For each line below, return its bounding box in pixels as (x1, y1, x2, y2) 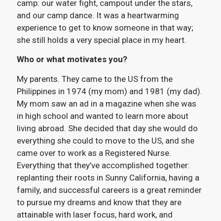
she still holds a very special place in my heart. (16, 35, 186, 45)
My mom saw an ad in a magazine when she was (16, 98, 196, 109)
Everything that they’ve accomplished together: (16, 160, 190, 170)
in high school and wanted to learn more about (16, 110, 188, 121)
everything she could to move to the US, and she (16, 135, 194, 146)
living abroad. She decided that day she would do (16, 123, 198, 133)
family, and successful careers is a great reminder (16, 184, 202, 195)
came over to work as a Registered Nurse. (16, 147, 171, 158)
